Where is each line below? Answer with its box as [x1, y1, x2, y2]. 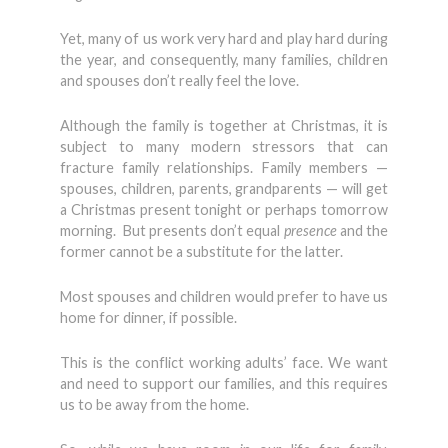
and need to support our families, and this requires [60, 375, 388, 392]
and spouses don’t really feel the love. [60, 72, 299, 89]
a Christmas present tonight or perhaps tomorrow [60, 201, 388, 218]
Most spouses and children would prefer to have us [60, 288, 388, 305]
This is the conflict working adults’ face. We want [60, 354, 388, 371]
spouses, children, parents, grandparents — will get [60, 180, 388, 197]
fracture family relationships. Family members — [60, 159, 388, 176]
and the [336, 222, 388, 239]
